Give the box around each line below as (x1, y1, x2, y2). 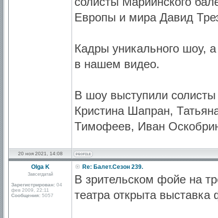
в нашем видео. (74, 57, 160, 71)
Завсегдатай (28, 172, 53, 177)
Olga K (31, 163, 50, 170)
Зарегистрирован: (11, 182, 55, 187)
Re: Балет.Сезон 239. (81, 163, 143, 170)
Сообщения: (11, 193, 40, 198)
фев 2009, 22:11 (11, 187, 49, 193)
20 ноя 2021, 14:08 (18, 151, 63, 156)
